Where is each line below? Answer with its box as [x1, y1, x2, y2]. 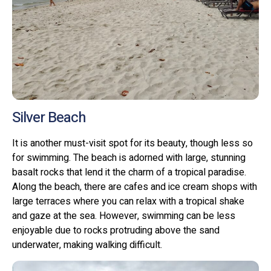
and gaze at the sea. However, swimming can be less [12, 208, 235, 223]
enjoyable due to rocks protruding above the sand [12, 223, 220, 238]
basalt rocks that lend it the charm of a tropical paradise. [12, 165, 246, 180]
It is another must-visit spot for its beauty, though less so [12, 135, 253, 151]
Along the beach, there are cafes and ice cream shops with [12, 179, 257, 194]
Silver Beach [12, 106, 86, 128]
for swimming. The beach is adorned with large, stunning [12, 150, 246, 165]
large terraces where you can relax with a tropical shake [12, 194, 244, 209]
